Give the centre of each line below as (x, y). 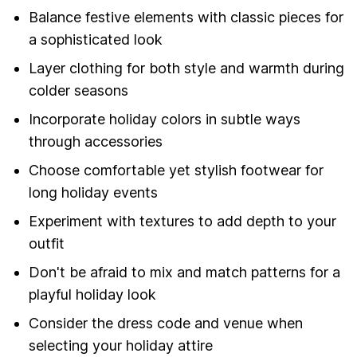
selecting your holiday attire (121, 345)
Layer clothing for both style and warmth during (186, 68)
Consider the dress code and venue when (166, 323)
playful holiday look (92, 294)
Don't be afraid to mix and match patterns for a (184, 272)
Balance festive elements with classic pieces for (186, 17)
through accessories (96, 141)
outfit (47, 243)
